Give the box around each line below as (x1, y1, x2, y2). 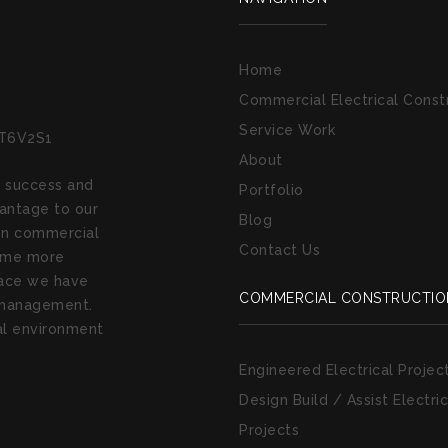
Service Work (239, 122, 335, 138)
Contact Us (239, 242, 320, 258)
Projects (239, 422, 299, 438)
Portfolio (239, 182, 304, 198)
